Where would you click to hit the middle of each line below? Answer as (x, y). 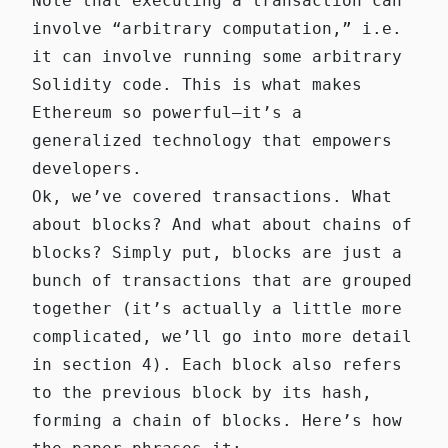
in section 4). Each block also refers (217, 364)
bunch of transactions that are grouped (222, 280)
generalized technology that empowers (212, 140)
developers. (87, 168)
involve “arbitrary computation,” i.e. (217, 28)
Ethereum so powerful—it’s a (167, 112)
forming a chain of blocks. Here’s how (217, 420)
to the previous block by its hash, (202, 392)
